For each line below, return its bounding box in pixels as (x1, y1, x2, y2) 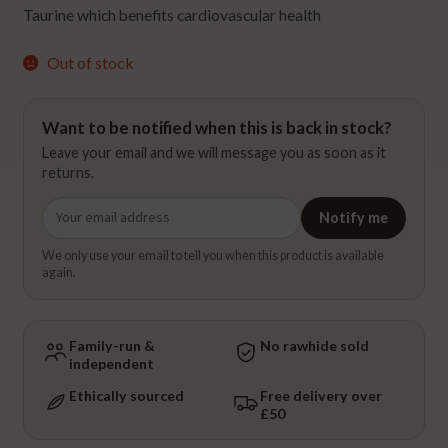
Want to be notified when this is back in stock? (42, 116, 393, 138)
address (41, 223, 96, 243)
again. (42, 265, 77, 281)
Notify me (318, 208, 388, 226)
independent (69, 354, 155, 372)
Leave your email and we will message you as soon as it (42, 144, 387, 162)
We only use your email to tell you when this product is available (42, 248, 385, 264)
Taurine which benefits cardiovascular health (22, 6, 321, 25)
